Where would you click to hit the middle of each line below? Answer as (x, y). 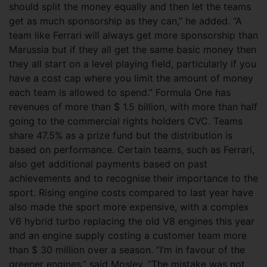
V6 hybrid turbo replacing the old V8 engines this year (132, 221)
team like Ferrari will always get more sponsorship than (133, 35)
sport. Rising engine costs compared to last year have (131, 193)
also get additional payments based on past (108, 164)
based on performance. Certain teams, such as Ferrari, (132, 150)
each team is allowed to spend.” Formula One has (120, 92)
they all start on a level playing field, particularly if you (133, 64)
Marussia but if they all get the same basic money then (133, 49)
